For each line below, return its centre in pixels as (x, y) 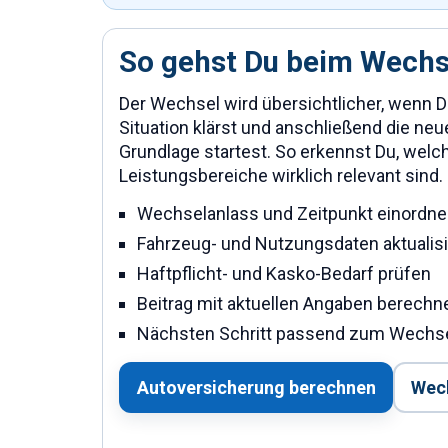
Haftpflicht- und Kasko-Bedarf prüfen (284, 273)
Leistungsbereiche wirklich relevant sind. (281, 175)
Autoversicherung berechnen (256, 387)
